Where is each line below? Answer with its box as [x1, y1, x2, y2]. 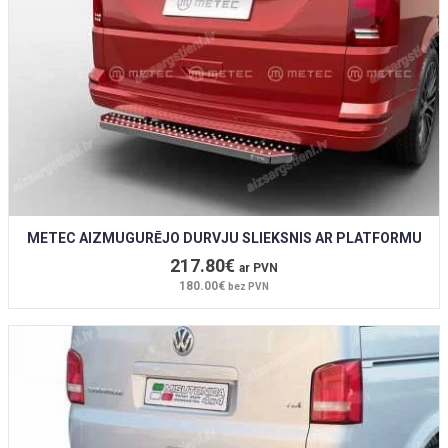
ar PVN [239, 261, 278, 276]
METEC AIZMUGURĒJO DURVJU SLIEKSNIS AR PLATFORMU [26, 230, 422, 247]
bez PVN [228, 281, 269, 293]
